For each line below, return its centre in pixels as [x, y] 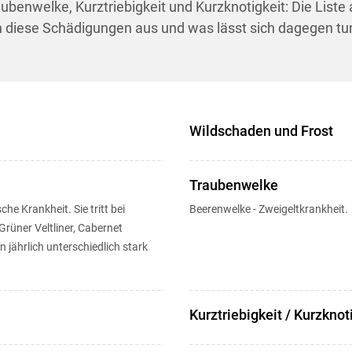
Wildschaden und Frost [261, 130]
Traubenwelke [233, 185]
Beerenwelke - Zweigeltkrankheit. [268, 209]
